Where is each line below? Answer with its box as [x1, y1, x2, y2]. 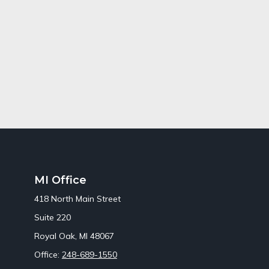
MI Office [34, 173, 86, 187]
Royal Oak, [34, 230, 77, 241]
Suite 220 [34, 211, 71, 223]
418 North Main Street [34, 193, 121, 204]
